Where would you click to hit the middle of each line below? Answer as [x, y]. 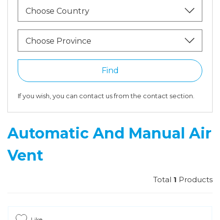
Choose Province [58, 41]
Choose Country [57, 11]
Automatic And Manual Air [110, 133]
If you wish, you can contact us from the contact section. [106, 96]
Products [195, 179]
